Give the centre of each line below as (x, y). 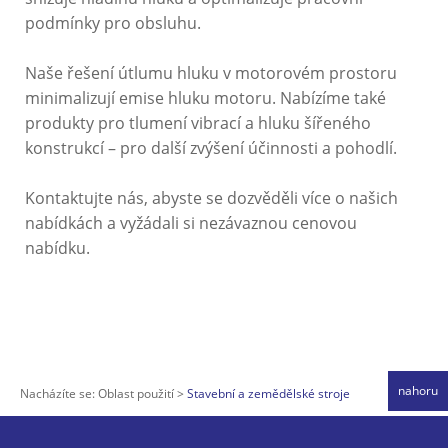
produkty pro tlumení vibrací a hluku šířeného (198, 123)
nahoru (418, 391)
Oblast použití (137, 394)
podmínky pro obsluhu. (113, 23)
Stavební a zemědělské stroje (268, 394)
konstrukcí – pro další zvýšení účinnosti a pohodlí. (211, 148)
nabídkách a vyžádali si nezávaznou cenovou (191, 223)
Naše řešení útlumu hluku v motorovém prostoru (211, 73)
